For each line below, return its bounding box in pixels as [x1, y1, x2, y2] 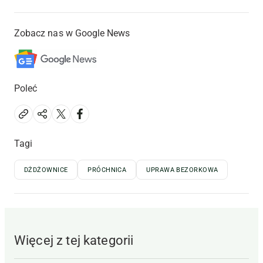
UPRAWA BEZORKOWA [146, 166, 218, 174]
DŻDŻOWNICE [24, 166, 68, 174]
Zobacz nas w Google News [14, 28, 130, 39]
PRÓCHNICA [87, 166, 127, 174]
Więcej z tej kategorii [14, 233, 134, 248]
